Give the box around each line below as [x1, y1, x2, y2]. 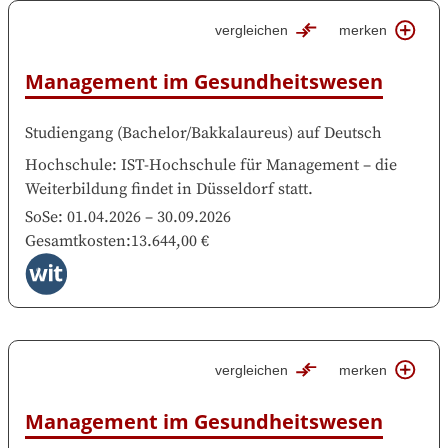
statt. [278, 178, 313, 199]
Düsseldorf [196, 178, 274, 199]
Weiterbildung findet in [25, 178, 192, 199]
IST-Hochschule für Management [121, 154, 359, 175]
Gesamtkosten [25, 230, 126, 251]
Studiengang [25, 122, 113, 143]
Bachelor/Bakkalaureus [122, 122, 288, 143]
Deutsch [324, 122, 382, 143]
